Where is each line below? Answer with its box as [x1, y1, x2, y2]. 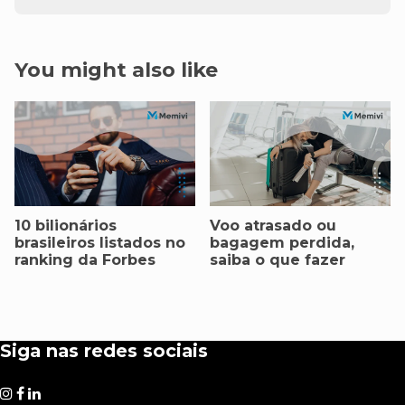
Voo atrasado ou [210, 217, 336, 235]
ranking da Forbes [14, 251, 155, 269]
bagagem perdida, [210, 234, 354, 252]
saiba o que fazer [210, 251, 345, 269]
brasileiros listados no [14, 234, 185, 252]
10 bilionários [14, 217, 117, 235]
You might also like [14, 56, 218, 82]
